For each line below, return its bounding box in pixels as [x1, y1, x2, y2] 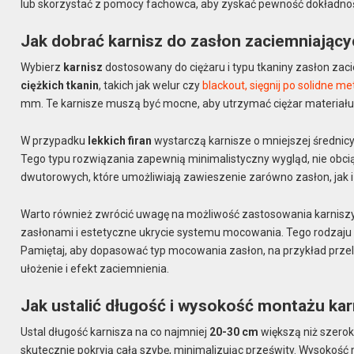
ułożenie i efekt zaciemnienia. [21, 262, 170, 275]
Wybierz [21, 61, 64, 74]
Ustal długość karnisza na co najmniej [21, 326, 210, 339]
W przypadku [21, 134, 88, 148]
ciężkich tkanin [21, 79, 100, 92]
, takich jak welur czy [99, 79, 203, 92]
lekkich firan [88, 134, 153, 148]
